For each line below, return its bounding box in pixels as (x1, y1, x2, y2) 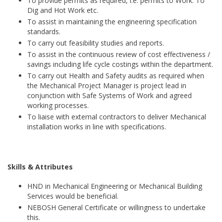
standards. (27, 27, 60, 36)
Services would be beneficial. (27, 191, 118, 201)
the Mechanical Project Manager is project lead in (27, 81, 186, 90)
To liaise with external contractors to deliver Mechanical (27, 112, 206, 121)
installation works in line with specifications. (27, 122, 166, 131)
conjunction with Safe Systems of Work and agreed (27, 91, 192, 100)
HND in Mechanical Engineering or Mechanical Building (27, 181, 202, 191)
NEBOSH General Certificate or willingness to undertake (27, 203, 206, 212)
